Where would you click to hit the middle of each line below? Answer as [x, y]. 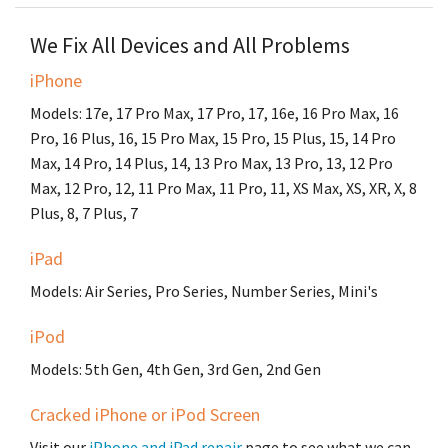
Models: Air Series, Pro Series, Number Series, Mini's [204, 291]
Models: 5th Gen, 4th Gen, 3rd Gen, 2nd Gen [175, 369]
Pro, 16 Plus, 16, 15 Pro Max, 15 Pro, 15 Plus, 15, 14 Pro [213, 138]
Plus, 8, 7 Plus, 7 [84, 213]
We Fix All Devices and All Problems [190, 45]
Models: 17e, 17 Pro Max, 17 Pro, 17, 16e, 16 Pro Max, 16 [214, 113]
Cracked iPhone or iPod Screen [145, 415]
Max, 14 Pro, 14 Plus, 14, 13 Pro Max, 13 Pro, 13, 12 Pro [211, 163]
